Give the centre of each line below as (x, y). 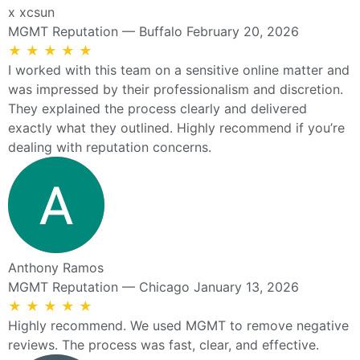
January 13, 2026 (246, 286)
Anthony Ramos (56, 267)
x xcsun (31, 12)
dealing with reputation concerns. (110, 147)
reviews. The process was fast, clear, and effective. (164, 344)
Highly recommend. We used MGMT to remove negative (178, 325)
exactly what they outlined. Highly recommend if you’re (176, 127)
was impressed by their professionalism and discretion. (176, 89)
